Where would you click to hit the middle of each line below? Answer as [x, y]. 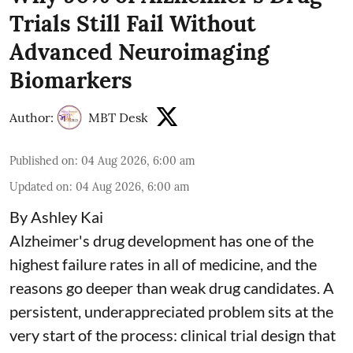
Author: [32, 118]
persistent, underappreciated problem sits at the [171, 312]
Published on [42, 161]
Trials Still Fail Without [133, 24]
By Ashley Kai [56, 217]
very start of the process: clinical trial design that [173, 335]
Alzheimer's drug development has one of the [162, 241]
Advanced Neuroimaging [139, 52]
